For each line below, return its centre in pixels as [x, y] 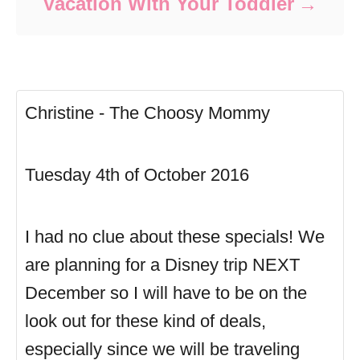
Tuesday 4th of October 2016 [137, 175]
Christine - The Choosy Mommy [147, 113]
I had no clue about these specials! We [175, 237]
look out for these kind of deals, [145, 321]
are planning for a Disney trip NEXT [162, 265]
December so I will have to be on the [166, 293]
